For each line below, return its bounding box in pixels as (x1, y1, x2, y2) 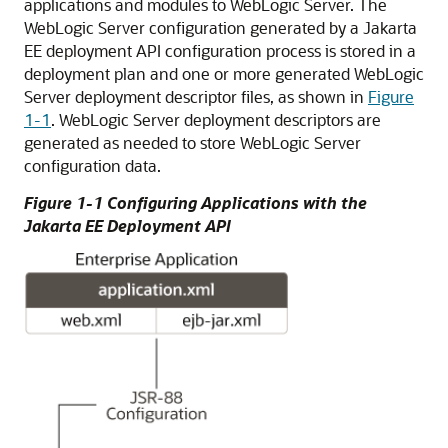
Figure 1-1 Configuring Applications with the (24, 192, 367, 213)
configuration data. (24, 155, 161, 176)
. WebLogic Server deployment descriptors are (51, 109, 381, 130)
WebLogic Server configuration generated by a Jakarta (24, 17, 417, 38)
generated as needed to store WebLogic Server (24, 132, 361, 153)
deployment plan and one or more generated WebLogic (24, 63, 424, 84)
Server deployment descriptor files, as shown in (24, 86, 368, 107)
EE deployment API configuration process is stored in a (24, 40, 416, 61)
